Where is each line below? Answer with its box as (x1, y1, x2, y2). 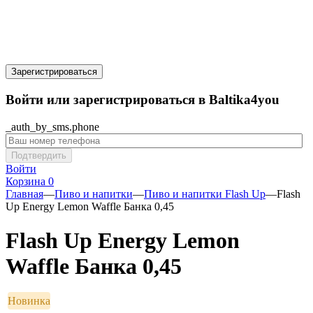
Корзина (6, 175, 48, 187)
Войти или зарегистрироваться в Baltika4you (6, 92, 279, 108)
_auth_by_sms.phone (6, 120, 99, 133)
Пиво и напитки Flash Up (144, 187, 265, 200)
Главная (6, 187, 43, 200)
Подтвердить (11, 150, 66, 161)
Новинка (8, 294, 50, 307)
